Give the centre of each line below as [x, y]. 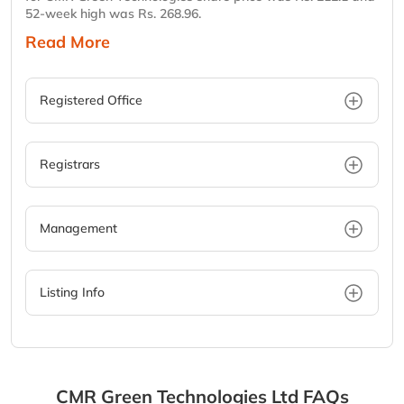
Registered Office [91, 101]
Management [78, 229]
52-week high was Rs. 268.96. [113, 14]
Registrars [70, 165]
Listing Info [72, 293]
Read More [68, 42]
